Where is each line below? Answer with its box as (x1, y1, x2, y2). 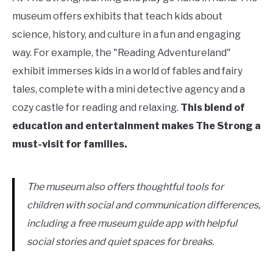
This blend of (180, 102, 245, 113)
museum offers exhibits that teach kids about (12, 10, 222, 22)
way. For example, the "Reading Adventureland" (12, 47, 231, 58)
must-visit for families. (12, 138, 127, 150)
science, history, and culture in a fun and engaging (12, 29, 241, 40)
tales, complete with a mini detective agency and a (12, 83, 245, 95)
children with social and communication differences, (27, 199, 260, 211)
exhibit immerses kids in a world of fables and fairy (12, 65, 243, 77)
